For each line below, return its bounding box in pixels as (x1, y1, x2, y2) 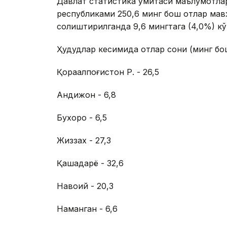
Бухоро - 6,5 (57, 112, 107, 123)
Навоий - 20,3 (57, 180, 113, 191)
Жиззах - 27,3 (57, 135, 111, 145)
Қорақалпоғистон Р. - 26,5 (57, 66, 159, 77)
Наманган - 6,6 (57, 203, 118, 214)
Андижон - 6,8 (57, 89, 116, 100)
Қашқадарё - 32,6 (57, 158, 124, 168)
